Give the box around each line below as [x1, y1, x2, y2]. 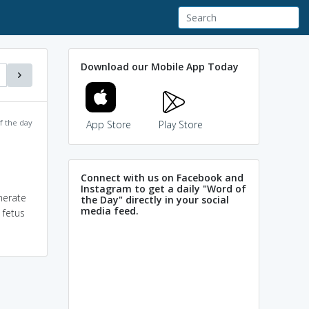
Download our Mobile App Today [81, 59, 239, 73]
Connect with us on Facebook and [81, 170, 243, 184]
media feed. [81, 203, 139, 217]
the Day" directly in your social [81, 192, 229, 206]
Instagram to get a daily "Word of [81, 181, 246, 195]
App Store [86, 117, 131, 131]
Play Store [159, 117, 203, 131]
